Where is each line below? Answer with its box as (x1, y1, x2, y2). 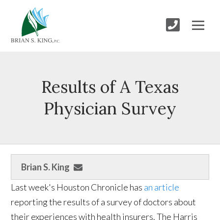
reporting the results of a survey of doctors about (11, 196, 196, 208)
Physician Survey (44, 98, 176, 119)
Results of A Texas (41, 76, 179, 98)
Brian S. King (21, 162, 70, 173)
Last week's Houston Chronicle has (11, 182, 144, 193)
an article (144, 182, 180, 193)
